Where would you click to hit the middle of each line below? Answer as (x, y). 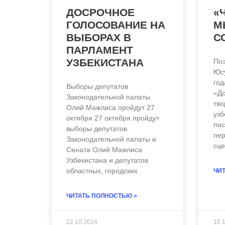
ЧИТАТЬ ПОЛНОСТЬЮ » (102, 196)
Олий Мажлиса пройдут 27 (110, 108)
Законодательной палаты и (111, 139)
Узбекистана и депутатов (107, 160)
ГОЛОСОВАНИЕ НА (116, 25)
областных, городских (102, 171)
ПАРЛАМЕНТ (100, 50)
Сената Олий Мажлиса (104, 150)
